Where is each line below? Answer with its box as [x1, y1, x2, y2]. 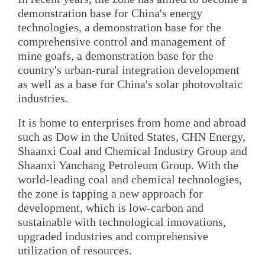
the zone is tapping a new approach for [18, 187, 203, 201]
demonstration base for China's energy [18, 6, 202, 20]
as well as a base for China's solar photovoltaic [18, 77, 243, 91]
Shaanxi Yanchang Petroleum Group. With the [18, 159, 238, 172]
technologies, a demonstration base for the [18, 20, 221, 34]
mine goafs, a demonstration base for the [18, 49, 214, 62]
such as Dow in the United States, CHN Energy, [18, 130, 245, 144]
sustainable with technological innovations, [18, 215, 226, 229]
